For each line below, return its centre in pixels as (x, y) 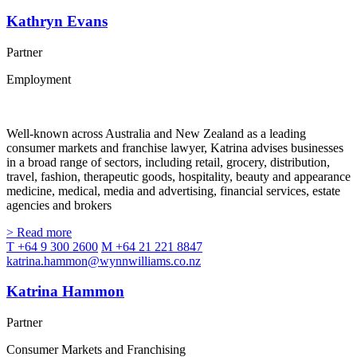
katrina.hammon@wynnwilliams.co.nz (104, 261)
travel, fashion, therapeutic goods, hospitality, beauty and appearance (178, 176)
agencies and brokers (59, 205)
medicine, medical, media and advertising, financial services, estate (173, 190)
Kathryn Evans (57, 21)
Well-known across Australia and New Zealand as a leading (156, 133)
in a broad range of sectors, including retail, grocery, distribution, (168, 162)
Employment (39, 79)
